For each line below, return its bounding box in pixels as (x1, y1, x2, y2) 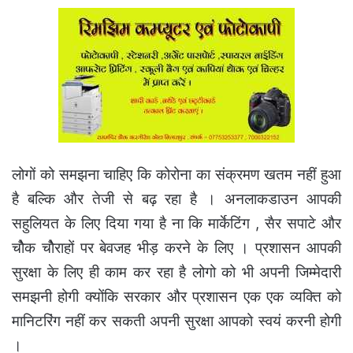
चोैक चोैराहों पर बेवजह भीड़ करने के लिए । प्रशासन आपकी (12, 238, 341, 257)
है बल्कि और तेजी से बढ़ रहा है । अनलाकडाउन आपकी (12, 189, 341, 208)
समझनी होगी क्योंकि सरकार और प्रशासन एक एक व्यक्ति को (12, 287, 341, 306)
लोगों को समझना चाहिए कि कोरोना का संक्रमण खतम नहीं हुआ (12, 165, 341, 184)
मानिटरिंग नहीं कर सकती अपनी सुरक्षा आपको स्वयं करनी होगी (12, 311, 341, 330)
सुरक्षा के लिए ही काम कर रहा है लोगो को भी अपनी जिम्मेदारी (12, 262, 341, 281)
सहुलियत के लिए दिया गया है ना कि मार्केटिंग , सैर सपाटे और (12, 214, 341, 232)
